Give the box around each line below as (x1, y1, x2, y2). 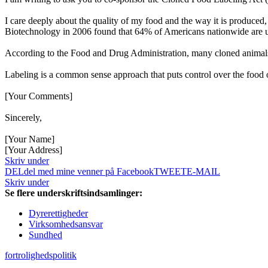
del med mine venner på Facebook (24, 166, 154, 177)
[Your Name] (5, 134, 54, 145)
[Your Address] (5, 145, 62, 156)
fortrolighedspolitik (5, 250, 77, 261)
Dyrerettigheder (29, 208, 88, 219)
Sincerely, (5, 112, 42, 123)
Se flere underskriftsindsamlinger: (5, 188, 142, 199)
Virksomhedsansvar (29, 219, 103, 230)
